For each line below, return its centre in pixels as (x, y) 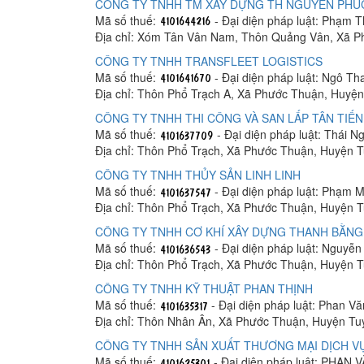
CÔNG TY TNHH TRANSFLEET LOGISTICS (209, 61)
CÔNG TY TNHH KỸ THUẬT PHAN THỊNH (204, 288)
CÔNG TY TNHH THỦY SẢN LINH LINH (198, 174)
